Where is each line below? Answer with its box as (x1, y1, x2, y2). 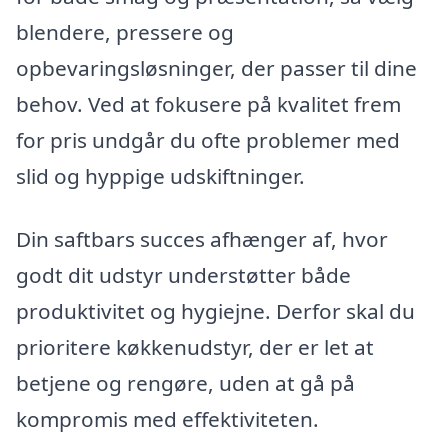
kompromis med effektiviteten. (16, 405, 319, 434)
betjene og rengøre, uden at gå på (16, 369, 355, 398)
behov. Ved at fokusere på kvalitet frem (16, 89, 401, 118)
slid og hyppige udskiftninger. (16, 161, 305, 190)
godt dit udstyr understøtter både (16, 261, 351, 290)
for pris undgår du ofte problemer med (16, 125, 400, 154)
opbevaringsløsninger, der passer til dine (16, 53, 417, 82)
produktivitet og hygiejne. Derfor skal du (16, 297, 415, 326)
